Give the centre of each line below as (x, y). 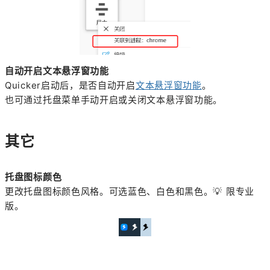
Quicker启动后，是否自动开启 (70, 85)
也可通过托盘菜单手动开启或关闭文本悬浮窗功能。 (114, 99)
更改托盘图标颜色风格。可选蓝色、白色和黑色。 (109, 191)
